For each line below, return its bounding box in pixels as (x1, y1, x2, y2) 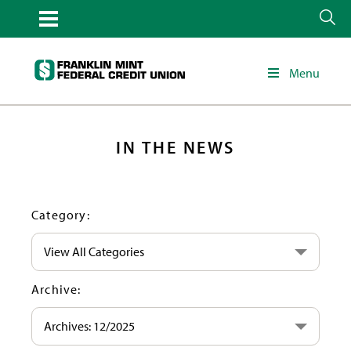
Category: (31, 207, 90, 223)
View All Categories (44, 244, 144, 259)
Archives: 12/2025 (44, 318, 135, 334)
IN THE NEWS (116, 136, 235, 158)
